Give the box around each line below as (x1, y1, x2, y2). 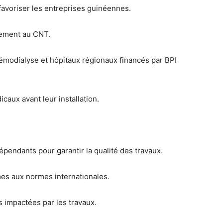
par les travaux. (41, 198, 97, 207)
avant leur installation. (20, 94, 99, 104)
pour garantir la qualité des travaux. (36, 146, 163, 155)
